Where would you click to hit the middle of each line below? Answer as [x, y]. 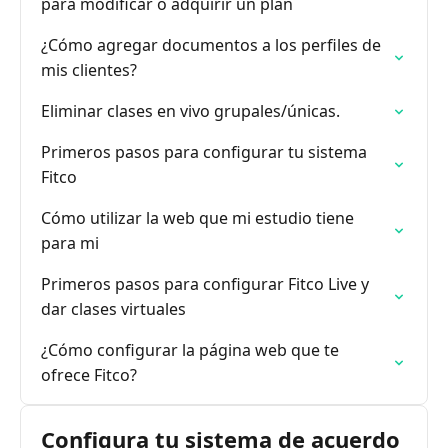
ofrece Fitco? [89, 375]
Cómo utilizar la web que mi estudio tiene [197, 218]
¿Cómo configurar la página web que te [190, 350]
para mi [70, 243]
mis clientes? [89, 70]
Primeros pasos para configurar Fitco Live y [205, 284]
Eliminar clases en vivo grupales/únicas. [190, 111]
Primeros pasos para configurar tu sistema [204, 152]
